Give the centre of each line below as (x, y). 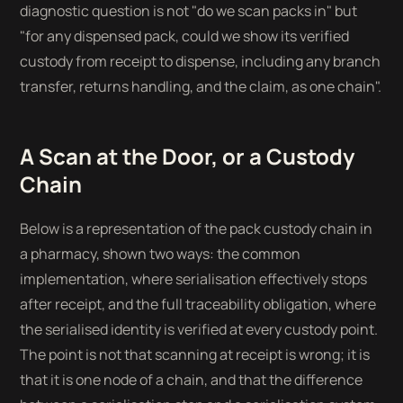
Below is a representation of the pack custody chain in (197, 228)
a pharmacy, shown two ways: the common (161, 254)
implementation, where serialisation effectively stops (194, 279)
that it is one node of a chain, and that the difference (192, 380)
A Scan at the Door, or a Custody (188, 156)
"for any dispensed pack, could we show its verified (185, 36)
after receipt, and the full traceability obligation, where (198, 304)
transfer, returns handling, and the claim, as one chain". (201, 86)
